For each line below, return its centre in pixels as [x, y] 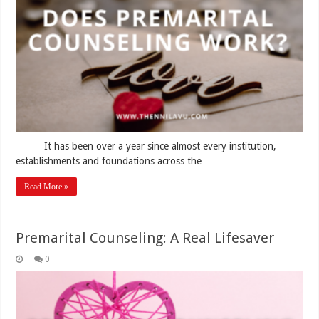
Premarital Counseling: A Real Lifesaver [145, 237]
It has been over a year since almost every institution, [146, 146]
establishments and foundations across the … [115, 161]
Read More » [47, 186]
